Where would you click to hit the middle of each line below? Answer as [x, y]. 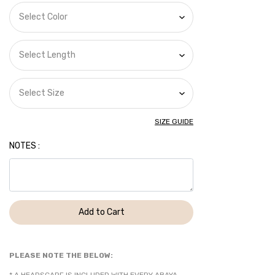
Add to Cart [101, 212]
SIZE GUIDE [174, 121]
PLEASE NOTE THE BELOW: [61, 256]
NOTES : [25, 145]
